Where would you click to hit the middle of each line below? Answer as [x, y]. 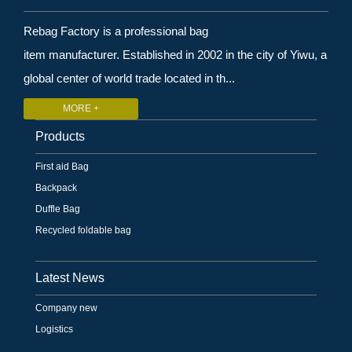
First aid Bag [62, 166]
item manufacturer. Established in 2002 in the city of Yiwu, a [175, 54]
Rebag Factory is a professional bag [116, 31]
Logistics [54, 329]
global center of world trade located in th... [129, 78]
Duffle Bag [58, 209]
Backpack [56, 187]
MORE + [81, 108]
